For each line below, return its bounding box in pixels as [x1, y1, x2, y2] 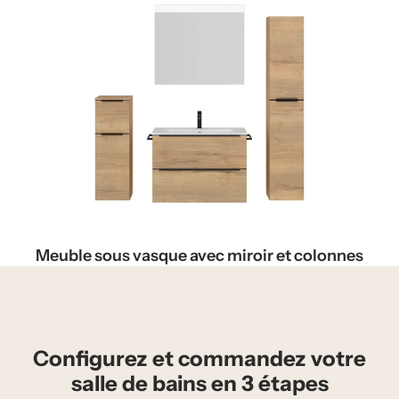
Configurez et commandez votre [33, 346, 366, 371]
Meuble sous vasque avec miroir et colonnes [36, 246, 363, 265]
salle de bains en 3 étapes [70, 370, 329, 396]
